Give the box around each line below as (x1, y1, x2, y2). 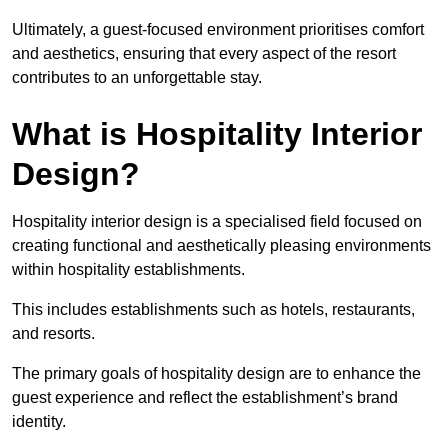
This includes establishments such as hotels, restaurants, (12, 300, 415, 318)
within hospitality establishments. (12, 260, 245, 278)
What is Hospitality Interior (12, 115, 422, 152)
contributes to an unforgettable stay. (12, 68, 262, 86)
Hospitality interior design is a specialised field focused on (12, 212, 422, 230)
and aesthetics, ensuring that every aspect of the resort (12, 44, 396, 62)
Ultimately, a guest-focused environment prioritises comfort (12, 20, 424, 38)
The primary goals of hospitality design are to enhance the (12, 364, 421, 382)
